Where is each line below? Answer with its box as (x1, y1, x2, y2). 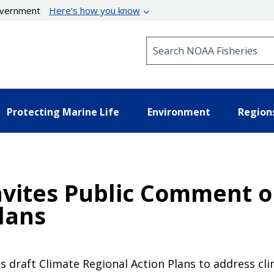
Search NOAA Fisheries (146, 36, 245, 48)
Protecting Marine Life (7, 105, 119, 119)
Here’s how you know (49, 4, 141, 17)
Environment (147, 105, 210, 119)
